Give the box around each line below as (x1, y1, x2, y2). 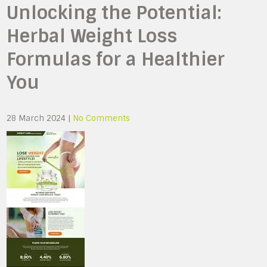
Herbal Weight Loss (7, 24, 178, 48)
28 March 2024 (7, 113, 66, 123)
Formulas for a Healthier (7, 48, 225, 71)
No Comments (73, 113, 131, 123)
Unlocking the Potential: (7, 1, 222, 24)
